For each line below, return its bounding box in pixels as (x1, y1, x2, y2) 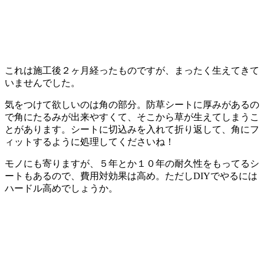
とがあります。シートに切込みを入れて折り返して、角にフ (5, 124, 259, 135)
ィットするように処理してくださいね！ (5, 137, 174, 147)
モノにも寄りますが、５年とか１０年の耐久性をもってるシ (5, 159, 259, 169)
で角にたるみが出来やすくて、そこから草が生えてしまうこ (5, 112, 259, 123)
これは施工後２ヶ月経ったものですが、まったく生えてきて (5, 65, 259, 76)
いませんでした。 (5, 78, 80, 88)
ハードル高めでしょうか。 (5, 183, 118, 194)
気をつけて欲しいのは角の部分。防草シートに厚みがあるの (5, 100, 259, 110)
